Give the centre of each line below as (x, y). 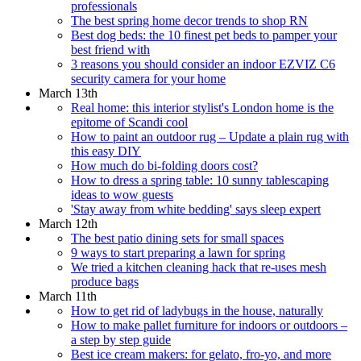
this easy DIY (106, 151)
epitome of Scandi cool (129, 122)
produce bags (105, 281)
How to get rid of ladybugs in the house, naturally (197, 310)
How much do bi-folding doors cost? (164, 165)
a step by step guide (121, 339)
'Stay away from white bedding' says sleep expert (196, 209)
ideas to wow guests (122, 194)
